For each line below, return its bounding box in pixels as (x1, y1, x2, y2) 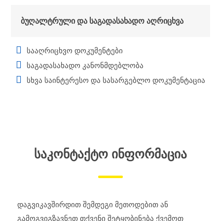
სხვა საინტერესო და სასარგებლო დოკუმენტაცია (27, 76, 205, 85)
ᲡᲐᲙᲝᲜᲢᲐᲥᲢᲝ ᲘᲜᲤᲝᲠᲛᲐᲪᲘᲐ (34, 147, 187, 161)
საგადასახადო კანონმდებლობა (27, 61, 144, 70)
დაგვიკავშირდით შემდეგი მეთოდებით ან (17, 200, 168, 209)
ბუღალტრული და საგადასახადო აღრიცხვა (21, 17, 184, 26)
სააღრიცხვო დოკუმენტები (27, 46, 123, 55)
